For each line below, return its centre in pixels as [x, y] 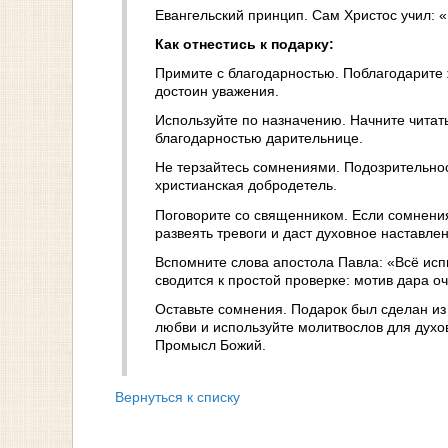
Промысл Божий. [210, 344]
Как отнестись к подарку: [244, 43]
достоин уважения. [217, 90]
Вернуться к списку [177, 396]
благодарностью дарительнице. [259, 138]
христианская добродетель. [246, 185]
